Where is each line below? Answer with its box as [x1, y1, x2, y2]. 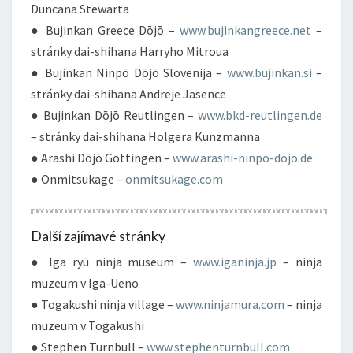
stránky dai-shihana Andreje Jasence [31, 86, 226, 102]
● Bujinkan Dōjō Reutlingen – [31, 107, 198, 123]
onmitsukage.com [125, 171, 223, 187]
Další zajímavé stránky [31, 227, 165, 244]
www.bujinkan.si [226, 65, 312, 80]
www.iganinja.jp [193, 254, 277, 269]
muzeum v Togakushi [31, 318, 144, 333]
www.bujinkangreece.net [180, 22, 312, 38]
